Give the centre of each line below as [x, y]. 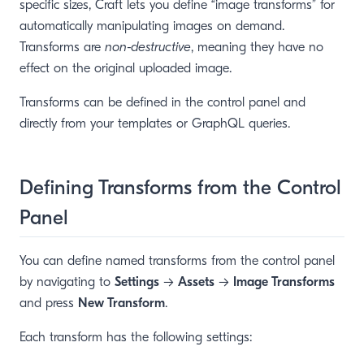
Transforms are [62, 47]
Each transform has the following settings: [136, 337]
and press [49, 303]
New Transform [121, 303]
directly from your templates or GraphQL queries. [155, 123]
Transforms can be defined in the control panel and [162, 102]
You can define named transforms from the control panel [177, 261]
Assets [196, 282]
